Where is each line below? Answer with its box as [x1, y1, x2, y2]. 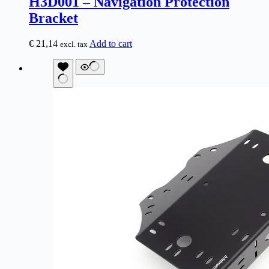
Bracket [29, 10, 78, 26]
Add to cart [89, 38, 132, 49]
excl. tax [60, 40, 88, 49]
